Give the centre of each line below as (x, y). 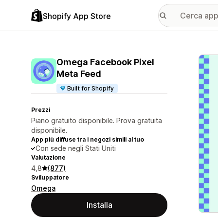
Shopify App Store (77, 16)
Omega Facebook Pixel (105, 62)
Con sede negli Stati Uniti (76, 148)
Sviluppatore (50, 177)
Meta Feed (79, 74)
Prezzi (41, 110)
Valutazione (48, 157)
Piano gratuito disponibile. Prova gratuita (97, 120)
